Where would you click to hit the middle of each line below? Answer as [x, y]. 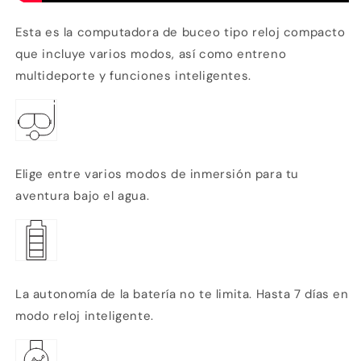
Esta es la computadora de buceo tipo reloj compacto [180, 32]
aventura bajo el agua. [83, 195]
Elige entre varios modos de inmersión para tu [158, 174]
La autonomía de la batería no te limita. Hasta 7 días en [182, 294]
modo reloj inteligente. [85, 315]
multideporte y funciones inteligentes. [133, 75]
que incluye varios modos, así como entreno [151, 54]
